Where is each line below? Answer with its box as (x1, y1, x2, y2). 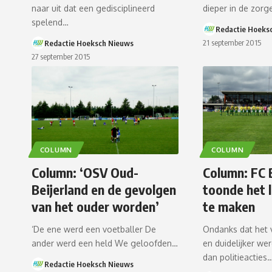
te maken (203, 198, 256, 216)
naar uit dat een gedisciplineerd (32, 3, 155, 13)
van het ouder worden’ (32, 198, 159, 216)
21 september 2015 (203, 38, 262, 47)
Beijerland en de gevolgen (32, 181, 176, 199)
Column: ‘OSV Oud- (32, 164, 138, 182)
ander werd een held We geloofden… (32, 238, 178, 249)
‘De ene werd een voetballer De (32, 224, 156, 235)
